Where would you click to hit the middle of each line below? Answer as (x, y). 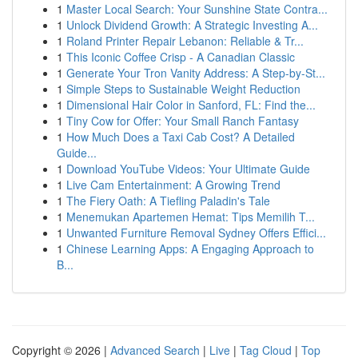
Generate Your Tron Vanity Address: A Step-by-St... (196, 73)
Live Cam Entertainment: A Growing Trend (173, 185)
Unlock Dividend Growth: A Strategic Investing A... (192, 25)
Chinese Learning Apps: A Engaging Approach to (190, 249)
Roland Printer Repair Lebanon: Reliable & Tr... (185, 41)
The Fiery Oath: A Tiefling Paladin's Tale (168, 201)
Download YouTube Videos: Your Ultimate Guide (188, 169)
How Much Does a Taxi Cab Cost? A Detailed (181, 137)
